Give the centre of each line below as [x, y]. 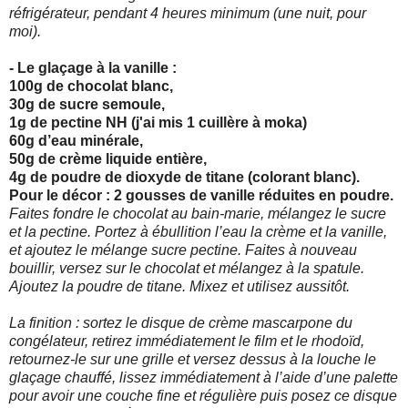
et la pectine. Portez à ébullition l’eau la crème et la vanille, [198, 231]
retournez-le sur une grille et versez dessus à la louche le [193, 359]
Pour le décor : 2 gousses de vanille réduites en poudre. [201, 195]
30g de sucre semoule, [87, 104]
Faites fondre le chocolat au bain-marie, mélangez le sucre [198, 213]
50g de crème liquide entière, [108, 158]
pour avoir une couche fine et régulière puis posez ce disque [203, 395]
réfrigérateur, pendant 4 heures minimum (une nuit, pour [188, 13]
